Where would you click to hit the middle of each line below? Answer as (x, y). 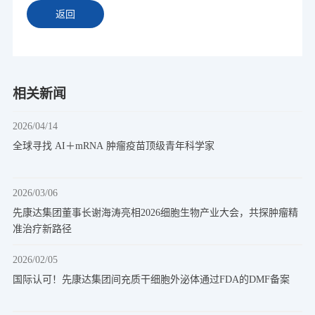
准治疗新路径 (42, 229)
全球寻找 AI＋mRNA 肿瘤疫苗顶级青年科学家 (113, 146)
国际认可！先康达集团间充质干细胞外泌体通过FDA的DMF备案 (151, 279)
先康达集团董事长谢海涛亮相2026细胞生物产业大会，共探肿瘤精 (155, 213)
